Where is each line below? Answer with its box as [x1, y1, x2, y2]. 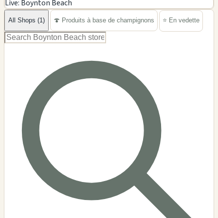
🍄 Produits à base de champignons [54, 17, 154, 24]
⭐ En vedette [163, 17, 200, 24]
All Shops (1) [8, 17, 45, 24]
